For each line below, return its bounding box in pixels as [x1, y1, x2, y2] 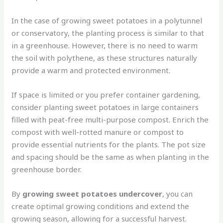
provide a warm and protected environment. [11, 65, 171, 75]
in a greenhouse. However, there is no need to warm [11, 40, 198, 50]
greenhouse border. [11, 164, 82, 174]
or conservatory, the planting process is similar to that [11, 27, 205, 38]
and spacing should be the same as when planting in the [11, 151, 210, 162]
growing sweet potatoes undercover [22, 188, 163, 199]
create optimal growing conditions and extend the [11, 201, 190, 211]
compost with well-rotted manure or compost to [11, 126, 184, 137]
